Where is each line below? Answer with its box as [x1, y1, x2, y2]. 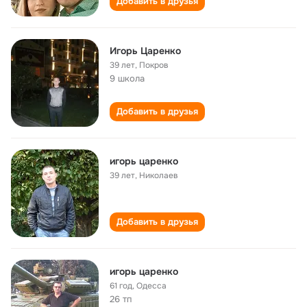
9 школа [110, 73, 145, 84]
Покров [139, 60, 169, 71]
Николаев [139, 170, 178, 181]
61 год [110, 280, 132, 291]
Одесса [136, 280, 167, 291]
